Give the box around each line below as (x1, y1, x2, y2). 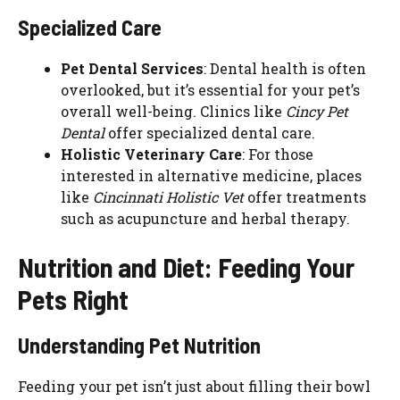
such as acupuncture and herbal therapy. (61, 209, 350, 229)
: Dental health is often (204, 59, 366, 79)
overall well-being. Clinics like (61, 102, 286, 121)
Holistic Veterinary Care (61, 145, 242, 164)
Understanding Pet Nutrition (18, 332, 261, 359)
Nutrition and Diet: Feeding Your (18, 251, 354, 284)
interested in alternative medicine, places (61, 166, 362, 186)
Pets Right (18, 283, 129, 316)
